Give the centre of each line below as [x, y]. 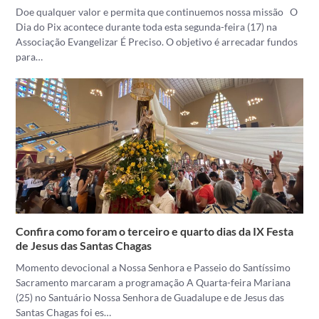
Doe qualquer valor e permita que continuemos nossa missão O [157, 12]
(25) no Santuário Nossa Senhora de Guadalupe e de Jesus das [150, 297]
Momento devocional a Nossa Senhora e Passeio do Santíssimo [153, 267]
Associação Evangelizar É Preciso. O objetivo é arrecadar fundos [157, 42]
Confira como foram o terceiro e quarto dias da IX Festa [155, 231]
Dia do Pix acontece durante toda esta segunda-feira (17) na [147, 27]
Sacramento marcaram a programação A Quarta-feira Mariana [153, 282]
